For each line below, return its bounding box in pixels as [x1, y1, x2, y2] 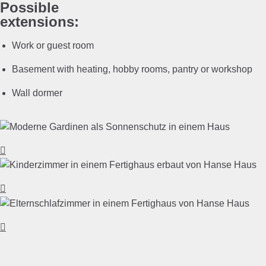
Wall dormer [12, 87, 62, 98]
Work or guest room [12, 40, 96, 50]
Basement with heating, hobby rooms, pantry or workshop [12, 64, 252, 74]
